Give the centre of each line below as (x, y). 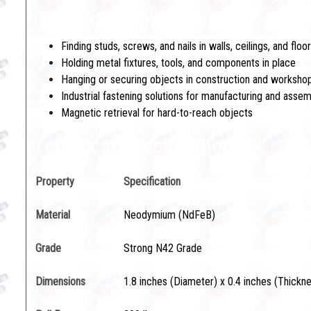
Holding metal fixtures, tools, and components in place (178, 63)
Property (55, 182)
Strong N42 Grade (163, 248)
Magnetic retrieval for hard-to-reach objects (157, 113)
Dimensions (60, 281)
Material (53, 215)
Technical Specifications (138, 146)
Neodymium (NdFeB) (169, 215)
